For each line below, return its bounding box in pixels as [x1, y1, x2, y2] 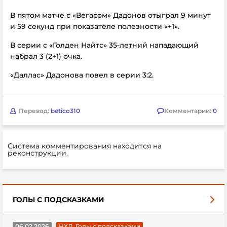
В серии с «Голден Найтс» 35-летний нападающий [10, 41, 199, 50]
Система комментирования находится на [8, 141, 162, 150]
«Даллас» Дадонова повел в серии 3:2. [10, 70, 154, 80]
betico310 [51, 106, 80, 115]
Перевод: [19, 106, 51, 115]
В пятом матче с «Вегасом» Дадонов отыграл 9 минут [10, 11, 211, 20]
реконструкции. [8, 148, 68, 158]
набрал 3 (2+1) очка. [10, 52, 82, 61]
